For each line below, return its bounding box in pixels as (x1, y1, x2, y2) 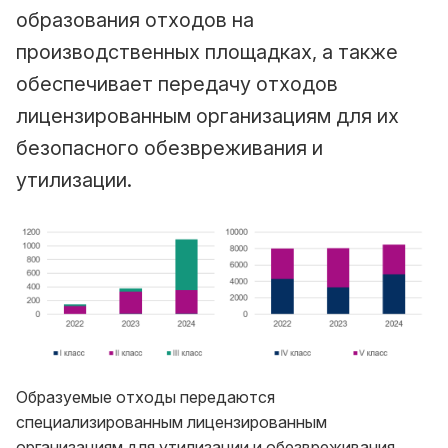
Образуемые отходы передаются (16, 386, 275, 407)
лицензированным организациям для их (16, 103, 399, 128)
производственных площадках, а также (16, 39, 398, 64)
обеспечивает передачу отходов (16, 71, 338, 96)
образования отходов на (16, 7, 254, 32)
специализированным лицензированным (16, 411, 327, 432)
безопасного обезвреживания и (16, 135, 323, 160)
